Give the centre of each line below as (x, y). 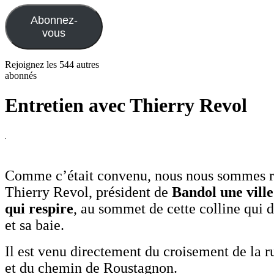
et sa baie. (35, 225)
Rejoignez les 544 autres (52, 64)
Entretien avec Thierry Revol (126, 106)
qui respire (39, 208)
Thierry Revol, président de (88, 192)
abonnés (21, 75)
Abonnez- (54, 20)
